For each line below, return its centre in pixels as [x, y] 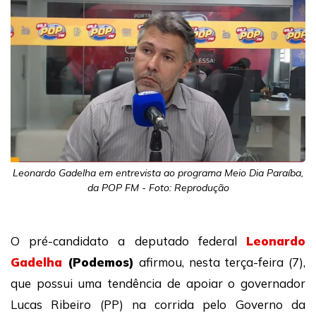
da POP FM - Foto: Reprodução [158, 188]
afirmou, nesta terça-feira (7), [223, 262]
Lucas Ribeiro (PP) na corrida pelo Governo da [158, 305]
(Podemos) [101, 262]
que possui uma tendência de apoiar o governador [158, 284]
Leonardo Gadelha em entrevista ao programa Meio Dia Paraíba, [158, 173]
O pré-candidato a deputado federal [128, 241]
